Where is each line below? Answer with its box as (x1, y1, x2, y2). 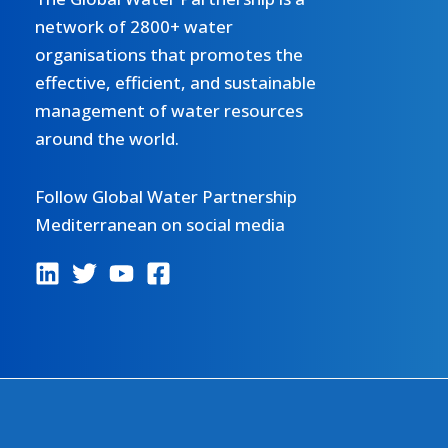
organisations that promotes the (35, 42, 303, 66)
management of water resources (35, 98, 303, 122)
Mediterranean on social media (35, 212, 285, 236)
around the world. (35, 126, 179, 150)
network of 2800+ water (35, 14, 233, 38)
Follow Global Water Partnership (35, 184, 297, 208)
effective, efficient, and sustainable (35, 70, 316, 94)
